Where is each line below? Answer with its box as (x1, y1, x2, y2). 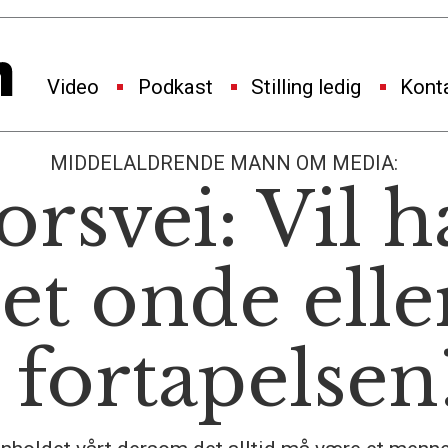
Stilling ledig (251, 75, 362, 100)
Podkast (137, 75, 213, 100)
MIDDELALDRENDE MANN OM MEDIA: (50, 151, 398, 176)
